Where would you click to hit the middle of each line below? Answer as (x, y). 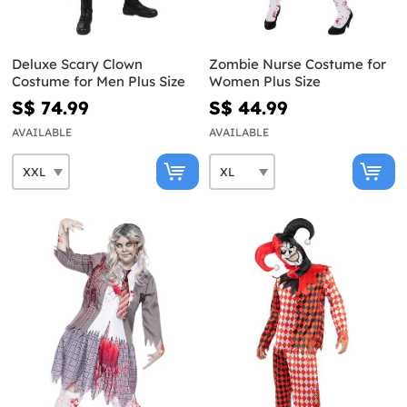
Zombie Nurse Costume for (297, 65)
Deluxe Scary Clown (77, 65)
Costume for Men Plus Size (99, 82)
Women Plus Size (264, 82)
